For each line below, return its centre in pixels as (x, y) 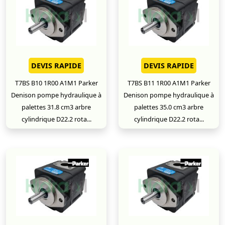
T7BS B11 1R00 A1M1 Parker (169, 83)
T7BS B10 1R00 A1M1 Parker (56, 83)
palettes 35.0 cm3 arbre (169, 107)
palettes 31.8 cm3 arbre (56, 107)
